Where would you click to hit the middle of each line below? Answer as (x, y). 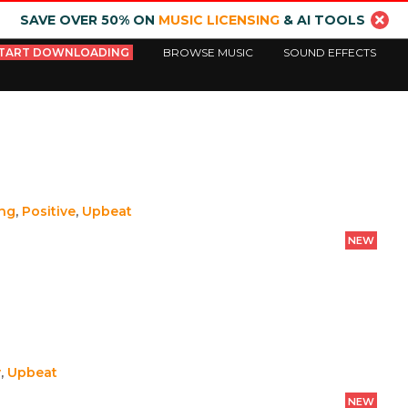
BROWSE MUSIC (209, 52)
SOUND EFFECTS (330, 52)
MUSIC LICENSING (219, 20)
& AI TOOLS (322, 20)
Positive (49, 211)
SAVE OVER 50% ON (89, 20)
